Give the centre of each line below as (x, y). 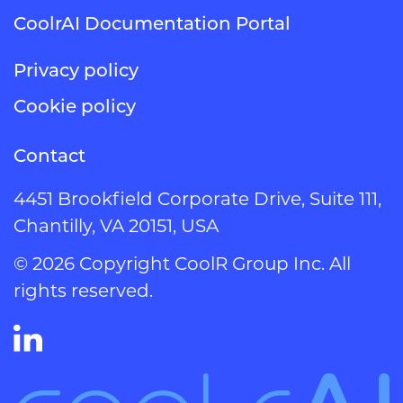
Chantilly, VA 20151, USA (116, 224)
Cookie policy (75, 105)
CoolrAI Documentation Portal (152, 22)
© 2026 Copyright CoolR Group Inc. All (182, 262)
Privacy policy (76, 69)
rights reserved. (83, 289)
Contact (49, 154)
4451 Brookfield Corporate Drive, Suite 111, (197, 197)
